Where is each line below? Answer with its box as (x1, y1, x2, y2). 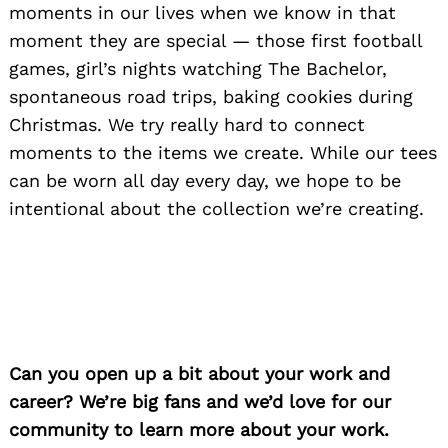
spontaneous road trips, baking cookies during (9, 86, 413, 108)
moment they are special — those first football (9, 30, 422, 52)
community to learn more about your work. (9, 419, 389, 441)
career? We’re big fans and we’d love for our (9, 391, 391, 413)
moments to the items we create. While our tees (9, 142, 437, 164)
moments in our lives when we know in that (9, 2, 396, 24)
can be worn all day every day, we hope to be (9, 170, 401, 192)
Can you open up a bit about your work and (9, 363, 390, 385)
